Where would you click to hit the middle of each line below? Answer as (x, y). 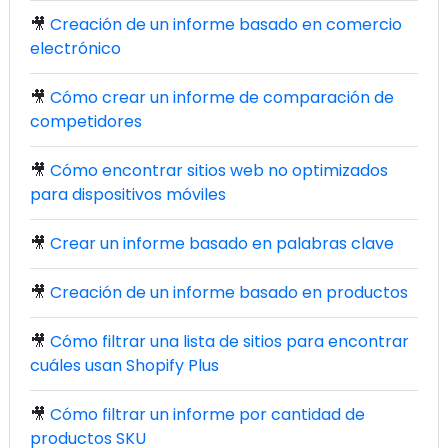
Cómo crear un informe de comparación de (222, 98)
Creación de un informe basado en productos (229, 293)
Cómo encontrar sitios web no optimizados (219, 171)
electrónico (75, 49)
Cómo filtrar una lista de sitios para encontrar (229, 342)
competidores (86, 122)
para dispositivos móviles (128, 195)
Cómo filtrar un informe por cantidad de (207, 415)
